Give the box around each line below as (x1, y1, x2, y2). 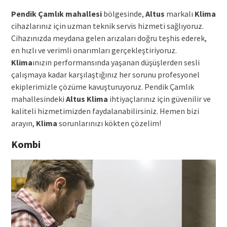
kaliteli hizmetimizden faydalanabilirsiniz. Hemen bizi (11, 106, 199, 117)
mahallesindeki (11, 94, 66, 104)
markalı (164, 9, 195, 19)
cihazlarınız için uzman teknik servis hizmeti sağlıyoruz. (11, 21, 204, 31)
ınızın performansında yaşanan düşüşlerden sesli (32, 57, 200, 68)
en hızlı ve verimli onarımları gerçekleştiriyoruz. (11, 45, 177, 56)
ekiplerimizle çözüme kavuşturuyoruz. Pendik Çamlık (11, 82, 194, 92)
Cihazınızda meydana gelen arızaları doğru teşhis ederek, (11, 33, 207, 44)
